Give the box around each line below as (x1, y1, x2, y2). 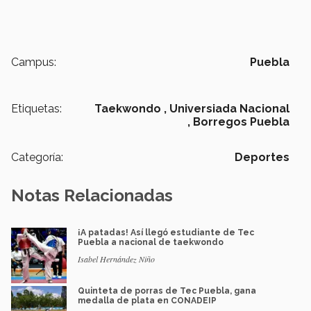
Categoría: (11, 150, 63, 164)
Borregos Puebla (193, 115, 289, 128)
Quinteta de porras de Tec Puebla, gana (78, 285, 256, 296)
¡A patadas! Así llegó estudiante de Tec (78, 227, 254, 237)
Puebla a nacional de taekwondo (78, 237, 224, 247)
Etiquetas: (11, 101, 62, 115)
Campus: (11, 55, 56, 69)
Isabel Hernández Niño (78, 253, 155, 264)
